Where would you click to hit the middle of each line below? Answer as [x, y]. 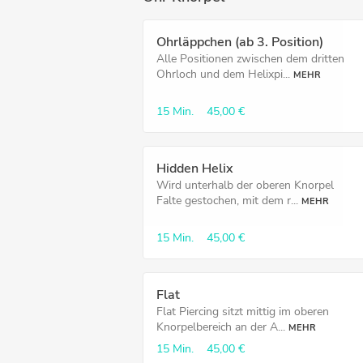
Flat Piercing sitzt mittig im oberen [243, 312]
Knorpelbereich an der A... [221, 327]
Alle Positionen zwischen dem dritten [250, 59]
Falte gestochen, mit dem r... [227, 201]
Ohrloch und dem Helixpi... [223, 74]
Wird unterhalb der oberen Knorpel [245, 185]
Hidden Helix [195, 169]
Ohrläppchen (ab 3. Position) [240, 42]
